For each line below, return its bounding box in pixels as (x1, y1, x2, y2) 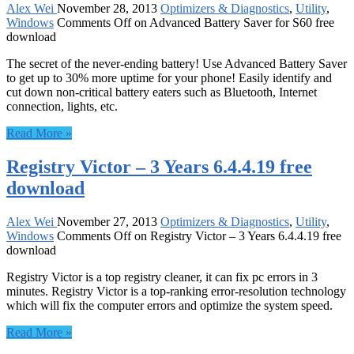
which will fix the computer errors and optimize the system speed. (6, 299, 333, 313)
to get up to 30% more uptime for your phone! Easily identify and (6, 71, 332, 85)
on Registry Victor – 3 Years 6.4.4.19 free (131, 229, 341, 243)
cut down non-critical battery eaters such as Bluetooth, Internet (6, 85, 317, 100)
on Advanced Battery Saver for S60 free (131, 16, 334, 30)
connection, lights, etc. (6, 100, 118, 114)
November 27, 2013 (57, 215, 157, 229)
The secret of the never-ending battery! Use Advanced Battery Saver (6, 57, 347, 71)
